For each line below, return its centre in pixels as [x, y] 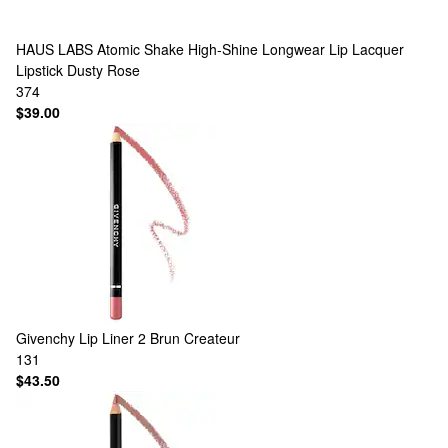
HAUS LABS [54, 49]
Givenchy [45, 338]
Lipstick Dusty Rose [78, 70]
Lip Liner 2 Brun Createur [159, 338]
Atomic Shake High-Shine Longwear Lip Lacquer [250, 49]
